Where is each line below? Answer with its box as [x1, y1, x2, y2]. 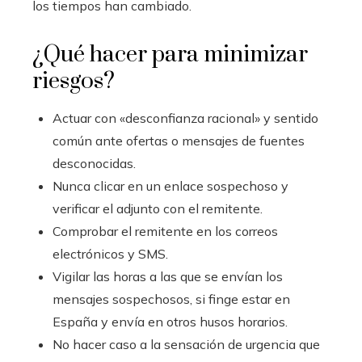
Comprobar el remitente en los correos [53, 222, 278, 239]
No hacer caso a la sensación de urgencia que [53, 335, 320, 352]
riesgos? [32, 66, 115, 95]
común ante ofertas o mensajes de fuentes [53, 132, 305, 149]
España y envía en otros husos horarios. [53, 313, 288, 330]
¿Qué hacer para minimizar [32, 40, 308, 69]
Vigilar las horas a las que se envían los [53, 267, 283, 284]
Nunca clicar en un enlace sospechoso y [53, 177, 288, 194]
